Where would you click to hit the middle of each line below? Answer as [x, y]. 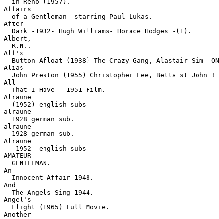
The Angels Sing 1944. [49, 192]
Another [18, 214]
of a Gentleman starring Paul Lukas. [78, 16]
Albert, [18, 38]
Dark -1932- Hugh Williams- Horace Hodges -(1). [98, 31]
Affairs [18, 9]
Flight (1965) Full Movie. [57, 207]
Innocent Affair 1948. [49, 178]
